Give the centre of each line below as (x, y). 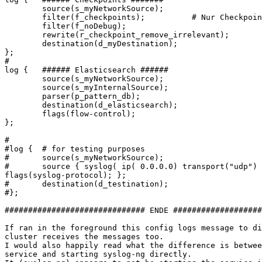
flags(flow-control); (70, 114)
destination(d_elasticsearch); (91, 105)
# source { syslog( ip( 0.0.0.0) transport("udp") (131, 167)
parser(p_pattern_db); (73, 96)
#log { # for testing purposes (75, 149)
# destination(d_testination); (87, 184)
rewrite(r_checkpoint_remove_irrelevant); (117, 35)
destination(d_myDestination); (91, 44)
